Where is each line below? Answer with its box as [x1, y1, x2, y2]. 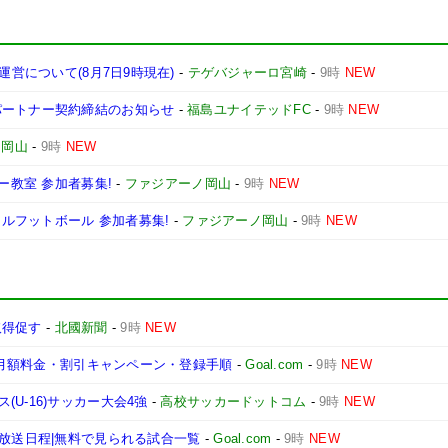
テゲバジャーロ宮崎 [187, 65, 307, 80]
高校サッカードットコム [160, 394, 307, 409]
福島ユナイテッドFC [187, 102, 311, 117]
